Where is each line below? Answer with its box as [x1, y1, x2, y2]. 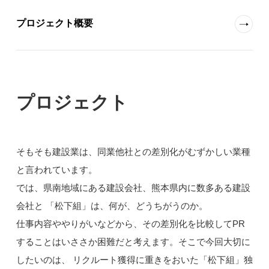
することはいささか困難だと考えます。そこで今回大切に [16, 237, 250, 247]
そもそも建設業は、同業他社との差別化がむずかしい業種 [16, 147, 250, 157]
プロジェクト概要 [16, 18, 93, 29]
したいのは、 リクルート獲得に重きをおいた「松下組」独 [16, 255, 253, 265]
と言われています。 [16, 165, 97, 175]
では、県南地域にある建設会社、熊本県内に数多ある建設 [16, 183, 250, 193]
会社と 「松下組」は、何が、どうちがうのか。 [16, 201, 208, 211]
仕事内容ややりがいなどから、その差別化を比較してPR [16, 219, 245, 229]
